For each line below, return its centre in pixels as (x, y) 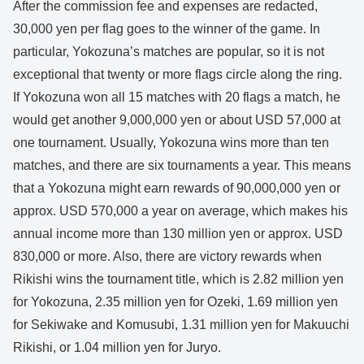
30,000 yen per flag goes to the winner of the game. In (167, 29)
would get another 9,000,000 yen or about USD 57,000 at (177, 120)
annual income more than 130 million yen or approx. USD (178, 234)
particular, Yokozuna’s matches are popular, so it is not (169, 52)
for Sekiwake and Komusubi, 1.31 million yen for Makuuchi (181, 325)
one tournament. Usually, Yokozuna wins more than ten (171, 143)
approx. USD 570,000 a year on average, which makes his (180, 211)
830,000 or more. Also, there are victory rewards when (167, 257)
